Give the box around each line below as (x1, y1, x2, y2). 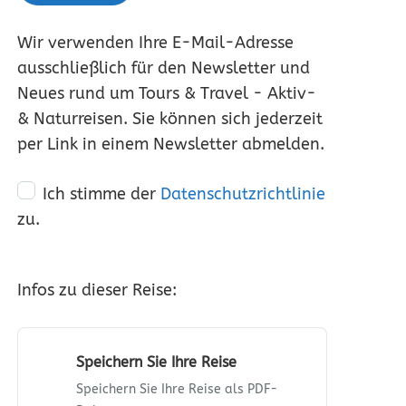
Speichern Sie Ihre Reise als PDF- (76, 382, 277, 397)
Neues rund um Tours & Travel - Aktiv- (17, 83, 316, 103)
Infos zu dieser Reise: (17, 280, 177, 300)
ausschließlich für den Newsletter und (17, 58, 310, 78)
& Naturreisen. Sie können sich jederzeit (17, 109, 323, 129)
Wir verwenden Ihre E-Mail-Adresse (17, 33, 294, 53)
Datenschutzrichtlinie (160, 184, 325, 204)
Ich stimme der (43, 184, 160, 204)
